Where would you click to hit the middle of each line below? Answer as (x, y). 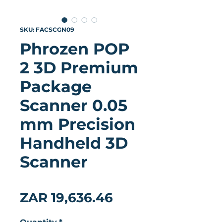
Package (56, 86)
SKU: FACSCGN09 (47, 29)
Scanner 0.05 (74, 105)
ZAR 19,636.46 (66, 198)
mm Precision (78, 124)
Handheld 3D (74, 143)
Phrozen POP (75, 49)
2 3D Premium (79, 68)
